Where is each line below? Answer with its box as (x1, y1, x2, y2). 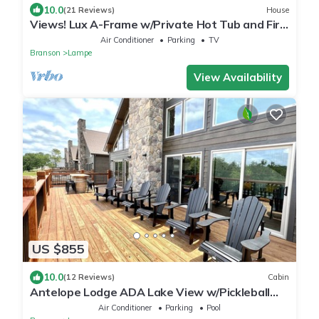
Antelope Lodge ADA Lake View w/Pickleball (30, 284, 270, 299)
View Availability (194, 70, 282, 85)
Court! (30, 297, 63, 312)
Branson (30, 48, 61, 58)
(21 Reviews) (63, 4, 115, 15)
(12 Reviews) (63, 272, 115, 283)
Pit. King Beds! (30, 30, 108, 45)
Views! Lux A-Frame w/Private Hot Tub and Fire (30, 17, 287, 32)
